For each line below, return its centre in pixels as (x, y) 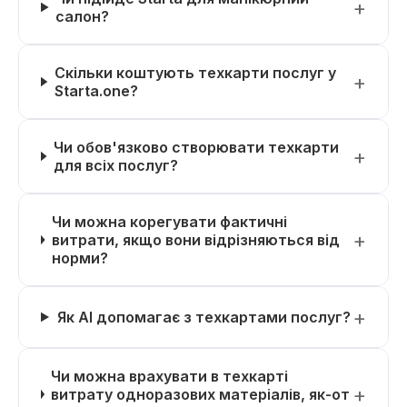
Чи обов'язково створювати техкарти (197, 147)
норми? (79, 258)
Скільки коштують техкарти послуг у (195, 73)
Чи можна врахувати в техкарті (170, 376)
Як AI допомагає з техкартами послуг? (204, 317)
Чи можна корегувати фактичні (169, 222)
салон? (83, 16)
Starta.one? (96, 91)
